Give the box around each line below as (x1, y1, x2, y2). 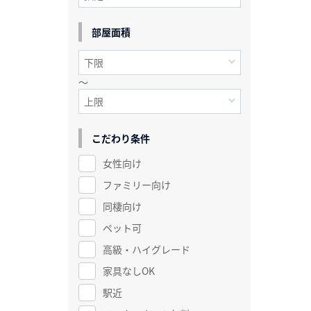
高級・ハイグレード (102, 242, 190, 256)
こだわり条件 (91, 131, 150, 145)
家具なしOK (102, 263, 155, 278)
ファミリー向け (102, 177, 171, 192)
